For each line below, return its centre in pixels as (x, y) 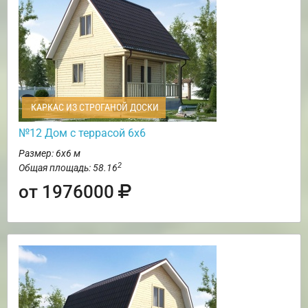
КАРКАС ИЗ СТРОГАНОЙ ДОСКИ (94, 108)
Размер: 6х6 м (49, 154)
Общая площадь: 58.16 (68, 168)
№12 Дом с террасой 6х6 (82, 133)
